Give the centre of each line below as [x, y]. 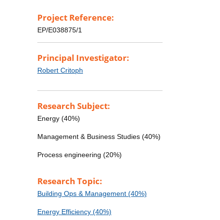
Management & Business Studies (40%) [99, 137]
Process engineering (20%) [80, 155]
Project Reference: [76, 18]
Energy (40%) [59, 119]
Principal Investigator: [83, 58]
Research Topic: [70, 181]
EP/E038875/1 [60, 30]
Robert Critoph [60, 70]
